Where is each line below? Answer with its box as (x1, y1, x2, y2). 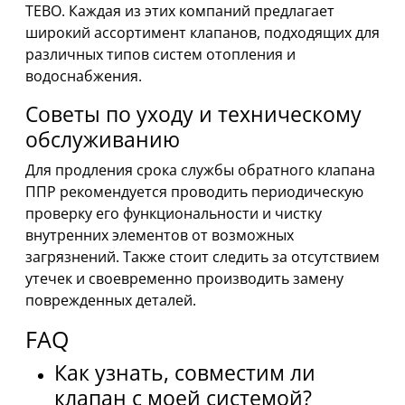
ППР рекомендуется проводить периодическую (25, 182, 363, 202)
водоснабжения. (25, 66, 142, 87)
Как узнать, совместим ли (54, 358, 316, 388)
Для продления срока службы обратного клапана (25, 160, 375, 181)
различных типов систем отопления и (25, 44, 296, 65)
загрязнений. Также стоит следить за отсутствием (25, 247, 380, 268)
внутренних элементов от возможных (25, 225, 294, 246)
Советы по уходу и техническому (25, 99, 362, 129)
